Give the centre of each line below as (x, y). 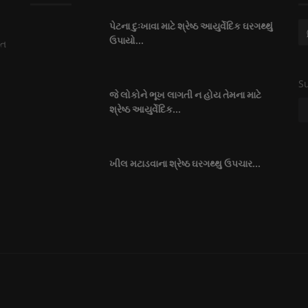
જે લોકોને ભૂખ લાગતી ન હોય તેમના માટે (185, 95)
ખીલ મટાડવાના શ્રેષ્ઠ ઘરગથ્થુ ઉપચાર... (185, 164)
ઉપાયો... (126, 41)
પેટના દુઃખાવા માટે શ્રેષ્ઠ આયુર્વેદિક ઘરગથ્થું (191, 26)
